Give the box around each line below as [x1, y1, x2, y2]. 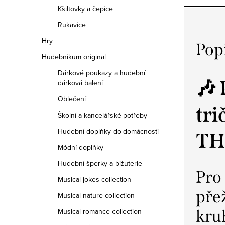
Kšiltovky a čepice [58, 4, 113, 14]
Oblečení [58, 94, 86, 104]
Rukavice [58, 20, 86, 30]
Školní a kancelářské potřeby [58, 110, 147, 120]
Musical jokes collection [58, 174, 131, 184]
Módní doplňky [58, 142, 103, 152]
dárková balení [58, 78, 103, 88]
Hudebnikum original [42, 52, 106, 62]
